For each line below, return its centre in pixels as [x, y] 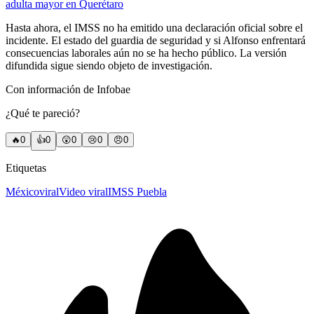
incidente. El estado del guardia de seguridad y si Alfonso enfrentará [156, 41]
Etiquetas [26, 168]
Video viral [83, 192]
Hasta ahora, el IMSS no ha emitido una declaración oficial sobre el [154, 28]
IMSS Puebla [137, 192]
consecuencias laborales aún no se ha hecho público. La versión [146, 53]
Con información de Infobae [68, 90]
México [22, 192]
